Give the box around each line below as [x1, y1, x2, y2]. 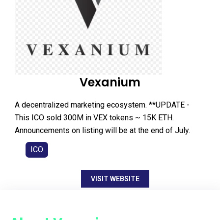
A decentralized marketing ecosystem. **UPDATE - [15, 100, 190, 110]
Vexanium [80, 74, 140, 90]
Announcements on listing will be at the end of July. [15, 125, 190, 135]
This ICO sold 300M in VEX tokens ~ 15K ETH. [15, 112, 174, 122]
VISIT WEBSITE [90, 174, 139, 183]
